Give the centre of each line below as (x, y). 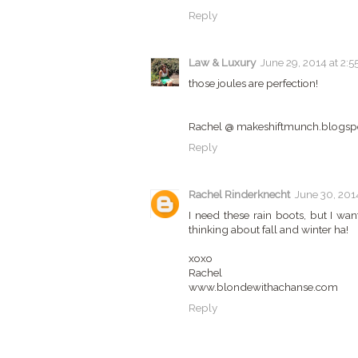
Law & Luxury (222, 63)
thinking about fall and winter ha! (268, 230)
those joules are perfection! (253, 84)
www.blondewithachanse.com (263, 287)
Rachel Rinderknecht (239, 195)
